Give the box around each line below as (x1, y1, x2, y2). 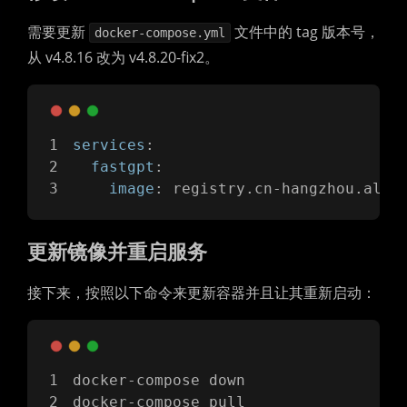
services (73, 136, 145, 154)
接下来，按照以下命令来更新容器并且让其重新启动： (27, 283, 376, 303)
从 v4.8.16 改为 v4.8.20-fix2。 (27, 47, 219, 67)
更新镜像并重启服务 (27, 237, 207, 264)
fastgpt (91, 158, 154, 175)
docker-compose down (73, 372, 254, 389)
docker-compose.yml (94, 25, 225, 40)
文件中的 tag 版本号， (231, 22, 380, 42)
